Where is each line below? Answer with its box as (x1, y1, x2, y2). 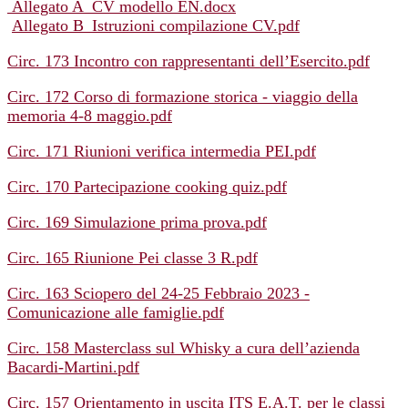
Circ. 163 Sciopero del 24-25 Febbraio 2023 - (7, 284, 310, 303)
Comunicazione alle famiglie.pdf (7, 303, 224, 322)
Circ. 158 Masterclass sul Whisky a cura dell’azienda (7, 339, 360, 358)
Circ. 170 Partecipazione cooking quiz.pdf (7, 178, 287, 197)
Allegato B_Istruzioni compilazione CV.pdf (12, 16, 300, 36)
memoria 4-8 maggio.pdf (7, 107, 172, 126)
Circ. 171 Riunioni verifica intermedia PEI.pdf (7, 142, 316, 161)
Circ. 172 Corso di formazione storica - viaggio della (7, 87, 358, 107)
